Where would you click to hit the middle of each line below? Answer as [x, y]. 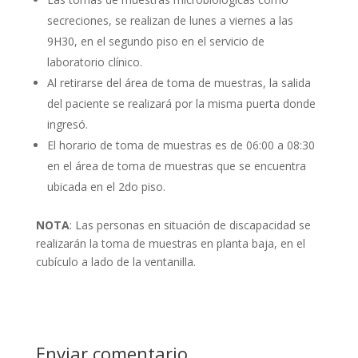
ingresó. [67, 124]
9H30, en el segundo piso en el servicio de [155, 41]
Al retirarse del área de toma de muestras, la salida [179, 83]
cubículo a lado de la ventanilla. [115, 262]
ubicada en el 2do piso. [106, 187]
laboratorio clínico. [94, 62]
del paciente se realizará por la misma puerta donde [181, 103]
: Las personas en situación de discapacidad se [190, 225]
